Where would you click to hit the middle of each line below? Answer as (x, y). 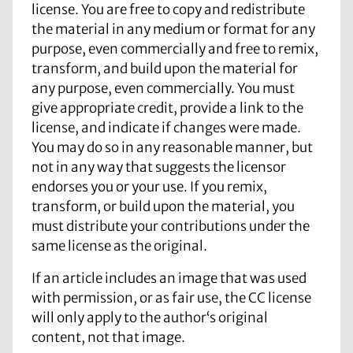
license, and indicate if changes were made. (166, 128)
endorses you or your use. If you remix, (149, 187)
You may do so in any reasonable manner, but (172, 148)
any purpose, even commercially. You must (163, 89)
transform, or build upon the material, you (163, 207)
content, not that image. (108, 338)
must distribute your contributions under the (171, 227)
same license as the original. (119, 246)
